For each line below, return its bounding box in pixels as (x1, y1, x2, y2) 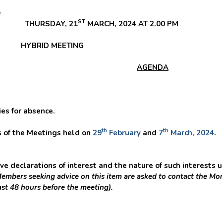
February (107, 128, 141, 138)
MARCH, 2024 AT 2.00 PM (85, 19, 178, 29)
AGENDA (137, 62, 168, 72)
